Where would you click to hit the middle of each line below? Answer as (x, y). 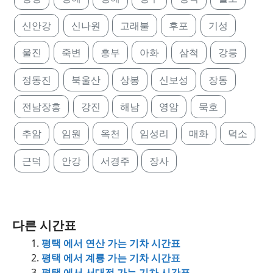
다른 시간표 (44, 225)
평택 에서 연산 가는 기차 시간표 (111, 243)
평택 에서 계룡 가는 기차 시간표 (111, 257)
